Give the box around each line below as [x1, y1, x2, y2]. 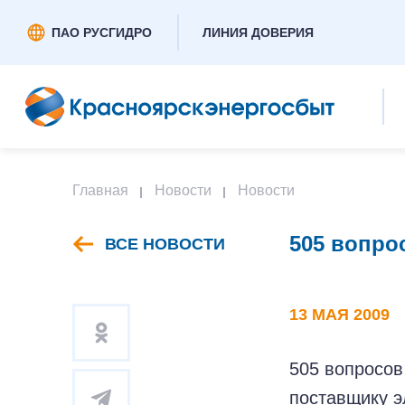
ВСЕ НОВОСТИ [105, 235, 225, 253]
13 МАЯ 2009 [289, 306, 390, 324]
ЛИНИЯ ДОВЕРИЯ [202, 25, 314, 40]
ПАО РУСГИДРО [52, 25, 152, 40]
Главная [72, 183, 128, 198]
